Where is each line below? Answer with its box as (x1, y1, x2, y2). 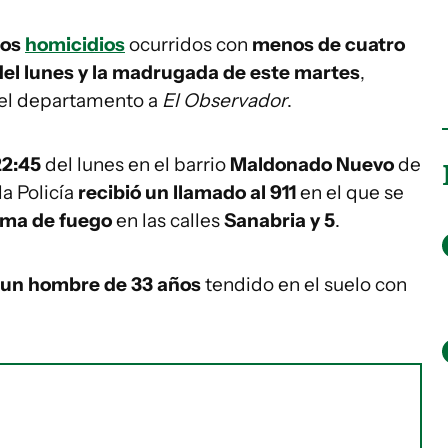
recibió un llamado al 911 (78, 181, 296, 204)
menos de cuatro (252, 33, 405, 56)
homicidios (25, 33, 125, 56)
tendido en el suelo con (201, 273, 407, 296)
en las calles (112, 209, 224, 232)
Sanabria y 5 (224, 209, 335, 232)
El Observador (162, 89, 287, 112)
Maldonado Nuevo (230, 153, 394, 176)
